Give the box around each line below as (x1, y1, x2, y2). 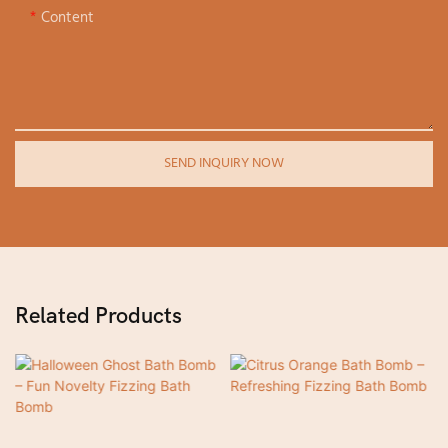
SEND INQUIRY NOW (164, 152, 284, 176)
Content (41, 6, 94, 31)
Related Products (15, 302, 182, 329)
